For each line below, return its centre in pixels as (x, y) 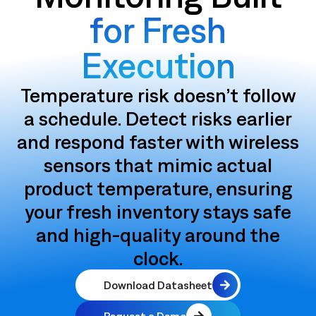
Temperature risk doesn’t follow (158, 95)
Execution (158, 66)
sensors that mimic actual (158, 165)
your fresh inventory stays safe (158, 211)
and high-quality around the (158, 235)
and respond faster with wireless (158, 141)
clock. (158, 258)
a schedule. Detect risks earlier (158, 118)
